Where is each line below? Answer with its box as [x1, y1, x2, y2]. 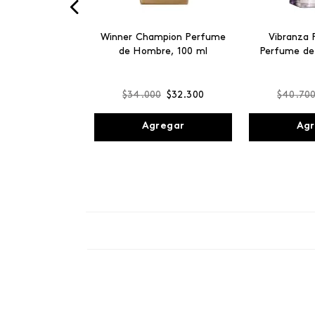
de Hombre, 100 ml [119, 46, 207, 58]
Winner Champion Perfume [100, 32, 226, 44]
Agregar [141, 121, 185, 132]
